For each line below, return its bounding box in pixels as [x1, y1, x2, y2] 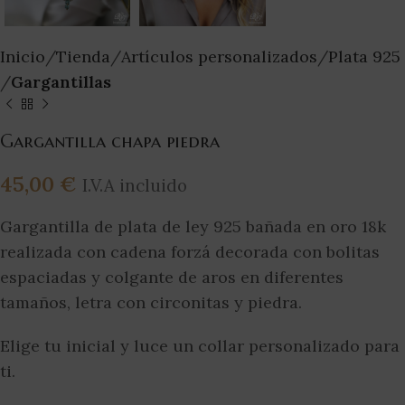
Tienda [56, 46, 110, 68]
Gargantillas [11, 71, 111, 93]
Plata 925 [328, 46, 400, 68]
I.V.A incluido [82, 174, 187, 197]
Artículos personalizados [121, 46, 317, 68]
